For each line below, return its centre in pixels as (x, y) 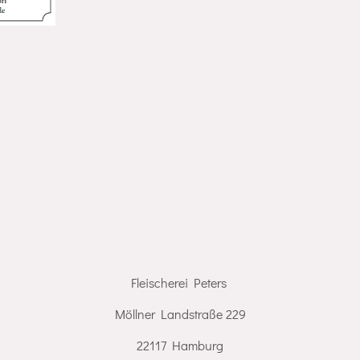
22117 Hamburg (180, 346)
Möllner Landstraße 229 (180, 314)
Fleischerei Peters (180, 283)
